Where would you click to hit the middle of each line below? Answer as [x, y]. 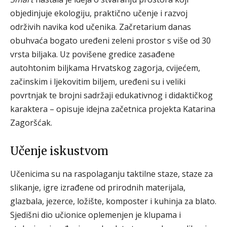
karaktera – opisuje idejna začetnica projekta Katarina [113, 109]
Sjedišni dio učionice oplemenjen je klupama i [96, 215]
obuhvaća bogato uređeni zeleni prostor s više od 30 [110, 41]
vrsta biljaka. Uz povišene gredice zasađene [92, 54]
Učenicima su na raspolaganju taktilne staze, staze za [111, 174]
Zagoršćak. [31, 123]
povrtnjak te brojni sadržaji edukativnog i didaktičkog [111, 96]
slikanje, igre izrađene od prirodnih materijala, [98, 188]
